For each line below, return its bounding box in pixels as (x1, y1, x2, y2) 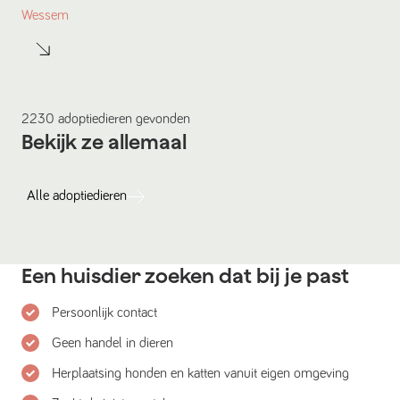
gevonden (132, 112, 190, 127)
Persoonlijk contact (52, 305, 157, 321)
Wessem (21, 8, 69, 23)
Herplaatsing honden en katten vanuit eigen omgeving (52, 366, 349, 381)
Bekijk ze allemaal (21, 130, 187, 154)
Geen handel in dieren (52, 336, 173, 351)
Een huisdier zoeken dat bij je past (21, 264, 349, 288)
